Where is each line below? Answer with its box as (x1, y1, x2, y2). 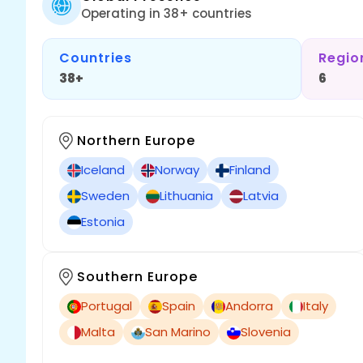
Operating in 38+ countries (81, 5, 252, 22)
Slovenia (241, 323, 291, 340)
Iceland (81, 161, 125, 178)
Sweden (81, 187, 130, 204)
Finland (229, 161, 271, 178)
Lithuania (160, 187, 213, 204)
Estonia (81, 213, 125, 230)
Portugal (81, 297, 132, 314)
